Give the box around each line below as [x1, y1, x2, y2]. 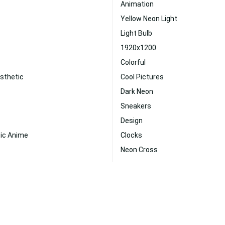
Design [121, 117, 143, 125]
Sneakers [121, 102, 151, 110]
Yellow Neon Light [121, 15, 177, 23]
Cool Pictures [121, 73, 164, 81]
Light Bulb [121, 29, 152, 37]
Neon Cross [121, 146, 158, 154]
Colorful [121, 58, 146, 66]
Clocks [121, 131, 142, 139]
